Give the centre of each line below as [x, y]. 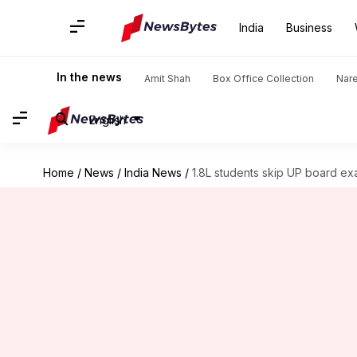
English [108, 120]
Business [309, 27]
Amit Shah [167, 78]
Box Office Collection [263, 78]
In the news [89, 77]
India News [153, 173]
